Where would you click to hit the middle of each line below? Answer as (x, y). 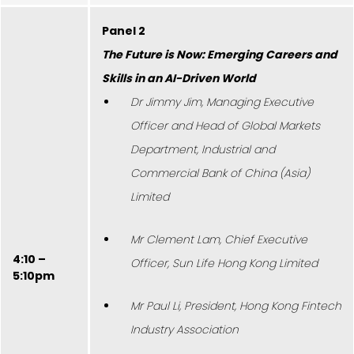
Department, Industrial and (203, 149)
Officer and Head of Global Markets (225, 125)
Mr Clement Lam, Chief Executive (219, 239)
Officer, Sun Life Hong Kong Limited (224, 263)
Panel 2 (124, 30)
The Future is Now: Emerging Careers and (220, 54)
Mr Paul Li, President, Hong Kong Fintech (236, 305)
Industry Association (185, 329)
